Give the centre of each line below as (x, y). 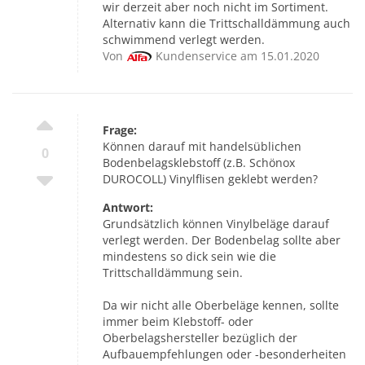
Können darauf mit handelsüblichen (202, 146)
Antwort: (128, 207)
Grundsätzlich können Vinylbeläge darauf (216, 223)
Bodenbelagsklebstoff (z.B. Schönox (199, 162)
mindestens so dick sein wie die (189, 256)
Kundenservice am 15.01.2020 (237, 55)
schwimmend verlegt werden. (184, 39)
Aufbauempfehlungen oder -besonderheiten (224, 354)
